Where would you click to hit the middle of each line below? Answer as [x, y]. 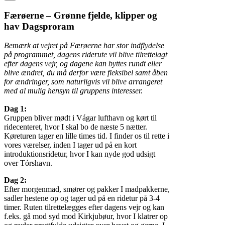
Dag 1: [15, 109]
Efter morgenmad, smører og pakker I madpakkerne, [87, 189]
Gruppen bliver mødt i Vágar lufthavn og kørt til [80, 118]
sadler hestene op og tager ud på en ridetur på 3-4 [82, 198]
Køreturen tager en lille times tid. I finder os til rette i [87, 136]
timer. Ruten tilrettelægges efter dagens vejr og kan [84, 207]
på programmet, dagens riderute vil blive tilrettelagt [86, 55]
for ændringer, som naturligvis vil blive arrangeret [83, 82]
